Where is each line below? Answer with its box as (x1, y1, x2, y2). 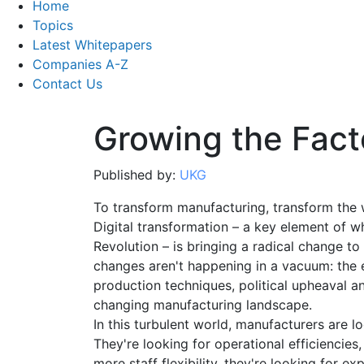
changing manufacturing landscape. (93, 297, 312, 314)
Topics (32, 17, 73, 34)
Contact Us (32, 76, 102, 93)
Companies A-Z (32, 56, 128, 73)
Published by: (93, 167, 180, 184)
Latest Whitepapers (32, 37, 152, 54)
